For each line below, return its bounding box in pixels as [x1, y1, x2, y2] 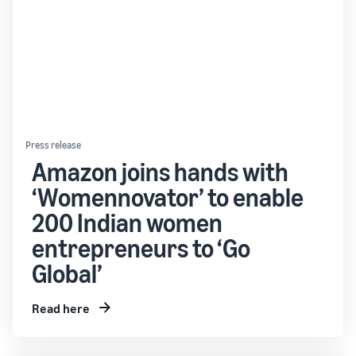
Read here [32, 300, 90, 316]
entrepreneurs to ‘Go [32, 233, 250, 263]
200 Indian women [32, 207, 222, 238]
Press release [25, 139, 81, 151]
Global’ [32, 258, 103, 288]
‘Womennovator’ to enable [32, 182, 304, 212]
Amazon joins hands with [32, 157, 288, 187]
